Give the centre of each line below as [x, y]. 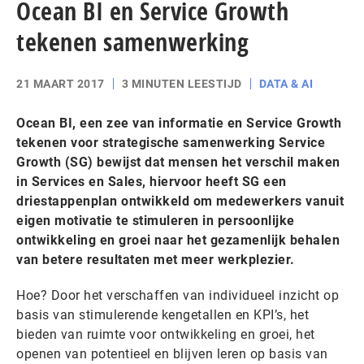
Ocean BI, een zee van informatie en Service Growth [179, 123]
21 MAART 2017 [61, 84]
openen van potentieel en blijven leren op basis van [172, 354]
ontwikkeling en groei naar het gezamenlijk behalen [178, 240]
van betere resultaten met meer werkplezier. [156, 260]
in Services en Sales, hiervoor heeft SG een [152, 182]
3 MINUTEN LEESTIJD [182, 84]
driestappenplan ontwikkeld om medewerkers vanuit [180, 201]
